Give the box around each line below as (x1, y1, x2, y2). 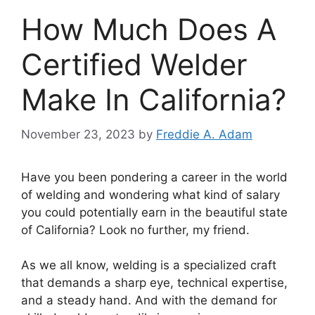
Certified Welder (21, 46, 247, 83)
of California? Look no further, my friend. (21, 222, 250, 237)
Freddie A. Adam (156, 127, 252, 141)
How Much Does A (21, 11, 276, 48)
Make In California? (21, 82, 286, 118)
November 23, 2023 (21, 127, 135, 141)
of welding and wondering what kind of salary (21, 187, 280, 202)
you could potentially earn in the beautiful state (21, 205, 288, 219)
